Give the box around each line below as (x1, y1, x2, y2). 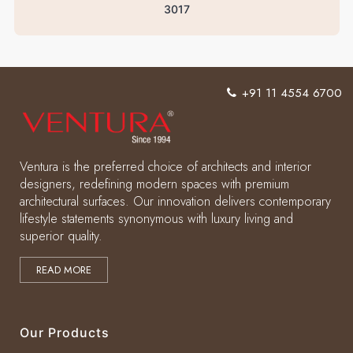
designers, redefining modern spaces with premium (20, 175, 289, 194)
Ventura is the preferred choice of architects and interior (20, 158, 311, 176)
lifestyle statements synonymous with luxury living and (20, 210, 293, 229)
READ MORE (36, 262, 91, 278)
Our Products (20, 325, 110, 341)
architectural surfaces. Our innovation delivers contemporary (20, 192, 331, 211)
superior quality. (20, 227, 102, 246)
